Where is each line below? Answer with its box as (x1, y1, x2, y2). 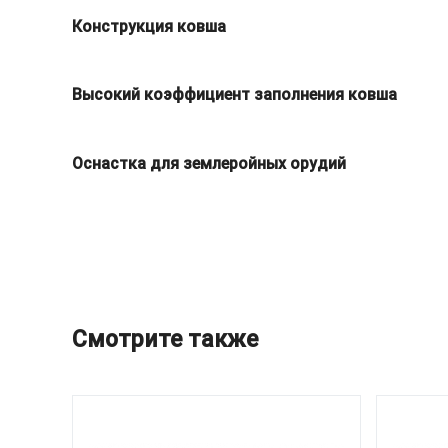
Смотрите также (72, 324, 258, 353)
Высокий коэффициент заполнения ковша (72, 85, 397, 105)
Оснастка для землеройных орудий (72, 154, 346, 174)
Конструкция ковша (72, 16, 226, 36)
